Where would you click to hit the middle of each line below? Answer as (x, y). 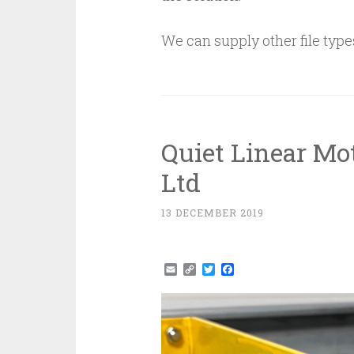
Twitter (237, 269)
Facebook (264, 269)
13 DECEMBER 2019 (212, 212)
